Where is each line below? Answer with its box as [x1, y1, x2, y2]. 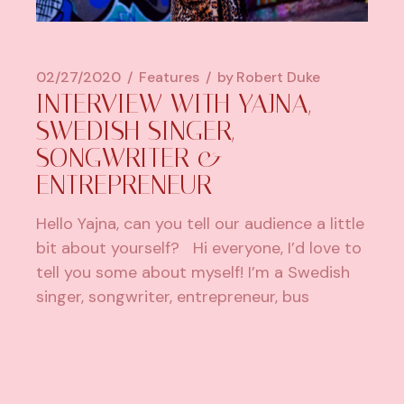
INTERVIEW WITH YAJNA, [36, 87, 312, 120]
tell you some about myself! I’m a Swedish [36, 261, 351, 283]
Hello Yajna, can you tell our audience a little [36, 212, 365, 234]
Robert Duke [236, 67, 321, 87]
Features [139, 67, 200, 87]
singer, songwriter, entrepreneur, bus [36, 285, 310, 308]
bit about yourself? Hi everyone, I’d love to [36, 236, 363, 259]
